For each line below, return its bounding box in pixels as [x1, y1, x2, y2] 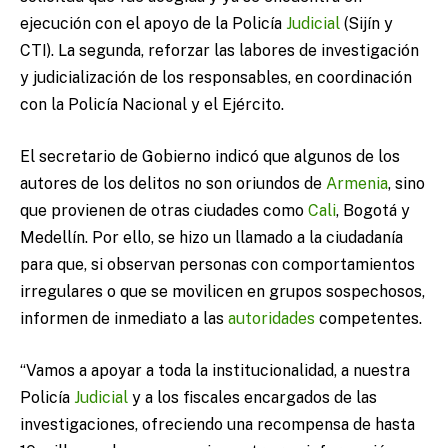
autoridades [228, 309, 315, 328]
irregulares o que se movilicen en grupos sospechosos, [20, 282, 425, 301]
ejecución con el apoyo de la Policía [20, 14, 286, 34]
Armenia [326, 174, 388, 193]
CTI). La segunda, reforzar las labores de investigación [20, 41, 419, 61]
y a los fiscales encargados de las [128, 387, 377, 407]
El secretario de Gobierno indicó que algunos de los [20, 147, 400, 166]
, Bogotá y [336, 201, 410, 220]
